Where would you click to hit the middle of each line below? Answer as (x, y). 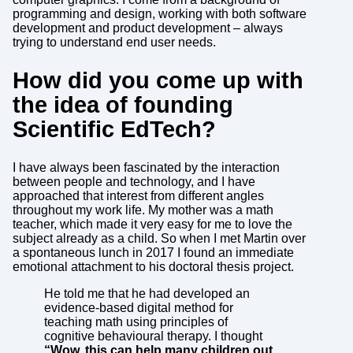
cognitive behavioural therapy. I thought (153, 336)
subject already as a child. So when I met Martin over (159, 239)
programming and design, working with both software (159, 14)
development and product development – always (147, 28)
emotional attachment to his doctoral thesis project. (153, 267)
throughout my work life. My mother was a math (143, 210)
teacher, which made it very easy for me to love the (152, 225)
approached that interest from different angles (138, 196)
